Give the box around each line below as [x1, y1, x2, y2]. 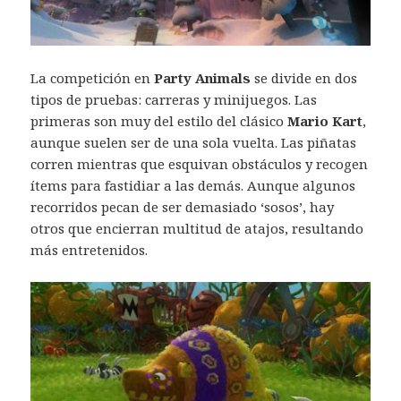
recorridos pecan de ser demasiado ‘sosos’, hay [30, 197, 335, 216]
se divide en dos [251, 68, 358, 87]
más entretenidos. [30, 240, 149, 259]
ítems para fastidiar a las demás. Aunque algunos [30, 175, 356, 194]
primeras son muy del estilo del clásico [30, 111, 288, 130]
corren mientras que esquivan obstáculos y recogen [30, 154, 369, 173]
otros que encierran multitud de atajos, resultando [30, 218, 364, 237]
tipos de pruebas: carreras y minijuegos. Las [30, 90, 318, 108]
